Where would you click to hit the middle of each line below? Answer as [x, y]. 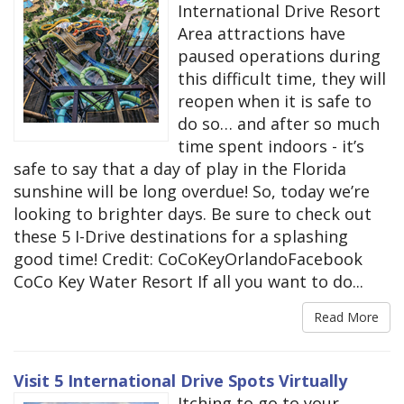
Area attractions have [262, 34]
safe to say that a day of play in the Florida [180, 169]
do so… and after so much [279, 124]
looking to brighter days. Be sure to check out [193, 214]
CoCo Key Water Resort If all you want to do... [188, 282]
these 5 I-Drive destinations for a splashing [181, 237]
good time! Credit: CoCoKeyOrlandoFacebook [188, 259]
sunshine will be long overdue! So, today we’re [192, 192]
